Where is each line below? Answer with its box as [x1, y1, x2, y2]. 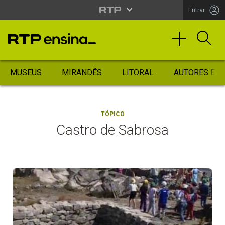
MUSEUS [10, 68, 42, 77]
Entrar [188, 6, 205, 14]
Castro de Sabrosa [56, 122, 169, 138]
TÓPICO [100, 110, 125, 118]
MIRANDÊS [62, 68, 102, 77]
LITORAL [122, 68, 154, 77]
